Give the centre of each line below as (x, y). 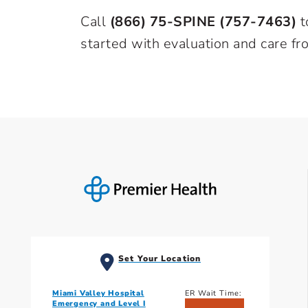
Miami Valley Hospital (98, 293)
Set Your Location (159, 258)
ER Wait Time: (213, 293)
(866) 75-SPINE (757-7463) (203, 22)
